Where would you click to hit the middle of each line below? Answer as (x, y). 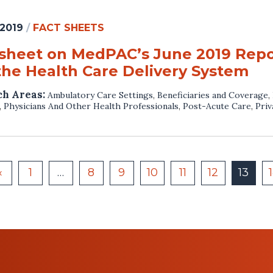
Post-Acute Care (217, 106)
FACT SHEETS (69, 27)
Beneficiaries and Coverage (213, 95)
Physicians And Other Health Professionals (91, 106)
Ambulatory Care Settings (100, 95)
